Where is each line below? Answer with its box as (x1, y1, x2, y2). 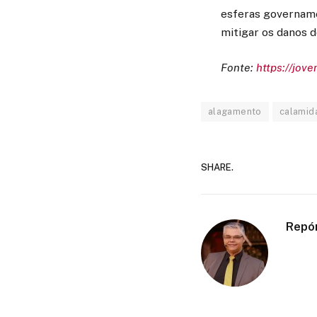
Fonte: (221, 61, 256, 75)
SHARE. (200, 161, 234, 173)
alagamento (207, 106, 262, 117)
